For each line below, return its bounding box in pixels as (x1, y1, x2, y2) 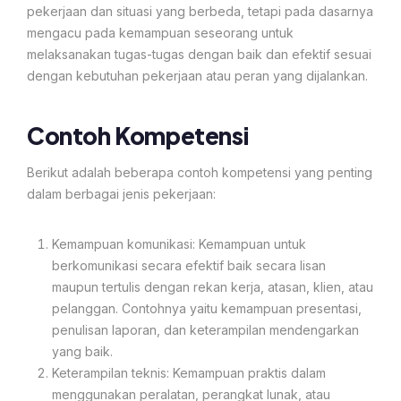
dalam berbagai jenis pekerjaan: (27, 185, 216, 201)
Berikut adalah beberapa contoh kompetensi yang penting (27, 164, 372, 180)
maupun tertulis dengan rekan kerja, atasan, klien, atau (52, 278, 373, 294)
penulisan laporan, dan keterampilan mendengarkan (52, 321, 359, 337)
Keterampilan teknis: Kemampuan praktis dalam (52, 364, 326, 380)
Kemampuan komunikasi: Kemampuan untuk (52, 235, 306, 252)
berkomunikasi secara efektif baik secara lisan (52, 257, 326, 273)
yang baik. (52, 343, 113, 359)
